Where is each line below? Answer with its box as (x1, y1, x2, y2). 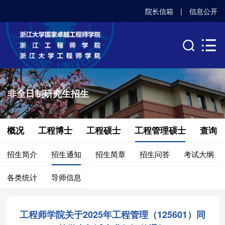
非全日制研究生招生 (8, 87, 89, 100)
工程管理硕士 (135, 124, 186, 137)
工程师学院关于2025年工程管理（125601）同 (20, 208, 205, 221)
